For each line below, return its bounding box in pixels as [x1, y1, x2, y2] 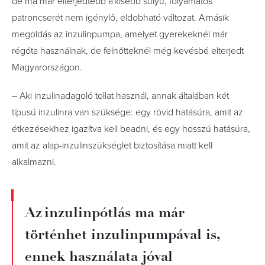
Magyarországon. [12, 62, 82, 73]
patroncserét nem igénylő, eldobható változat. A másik [12, 12, 229, 24]
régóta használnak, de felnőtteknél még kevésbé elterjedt [12, 45, 244, 57]
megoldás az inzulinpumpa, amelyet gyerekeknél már [12, 28, 228, 40]
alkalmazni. [12, 156, 56, 168]
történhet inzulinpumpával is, [25, 225, 220, 243]
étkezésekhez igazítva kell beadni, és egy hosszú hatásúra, [12, 123, 250, 135]
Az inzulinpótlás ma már [25, 203, 185, 221]
